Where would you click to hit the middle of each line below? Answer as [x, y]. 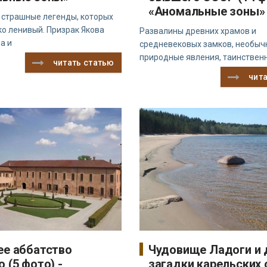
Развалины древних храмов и [198, 31]
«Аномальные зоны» [207, 12]
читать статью [83, 63]
